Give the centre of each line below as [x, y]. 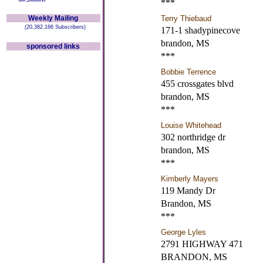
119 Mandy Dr [188, 190]
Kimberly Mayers [189, 179]
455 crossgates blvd [197, 84]
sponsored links [53, 46]
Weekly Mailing [53, 18]
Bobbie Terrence [188, 72]
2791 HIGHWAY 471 [202, 244]
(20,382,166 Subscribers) [53, 27]
